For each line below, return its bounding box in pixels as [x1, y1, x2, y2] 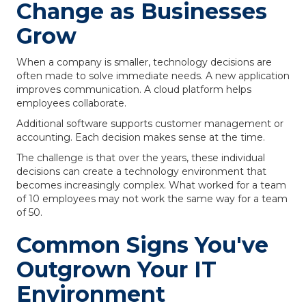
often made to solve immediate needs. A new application [16, 70, 290, 82]
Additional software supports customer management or [16, 117, 283, 130]
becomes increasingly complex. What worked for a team [16, 179, 286, 191]
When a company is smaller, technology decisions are [16, 56, 272, 68]
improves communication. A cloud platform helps [16, 83, 251, 96]
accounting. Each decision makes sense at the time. [16, 131, 265, 143]
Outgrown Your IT [16, 256, 217, 283]
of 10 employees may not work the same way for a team [16, 193, 288, 205]
